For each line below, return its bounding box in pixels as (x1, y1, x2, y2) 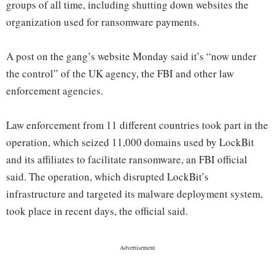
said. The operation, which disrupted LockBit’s (6, 169, 209, 184)
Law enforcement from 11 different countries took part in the (6, 118, 268, 133)
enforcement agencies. (6, 83, 103, 98)
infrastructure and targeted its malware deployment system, (6, 187, 263, 201)
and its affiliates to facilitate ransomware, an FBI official (6, 152, 247, 167)
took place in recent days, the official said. (6, 204, 188, 219)
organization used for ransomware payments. (6, 15, 203, 29)
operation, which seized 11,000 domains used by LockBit (6, 135, 254, 150)
